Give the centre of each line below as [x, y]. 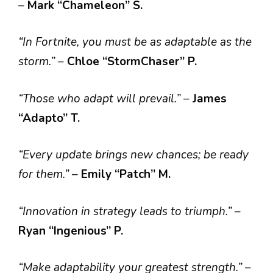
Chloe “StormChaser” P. [132, 62]
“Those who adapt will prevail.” [101, 98]
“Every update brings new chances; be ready [133, 155]
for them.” [45, 174]
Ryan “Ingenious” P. [71, 231]
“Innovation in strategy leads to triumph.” [126, 211]
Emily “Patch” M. [126, 174]
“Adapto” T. [49, 118]
